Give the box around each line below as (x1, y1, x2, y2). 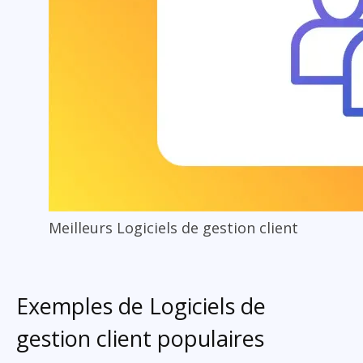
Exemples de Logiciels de (16, 290, 266, 321)
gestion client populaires (16, 322, 264, 353)
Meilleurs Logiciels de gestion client (49, 217, 298, 237)
